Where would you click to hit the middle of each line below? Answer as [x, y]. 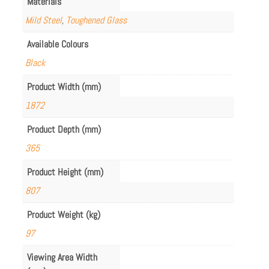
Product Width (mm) [64, 86]
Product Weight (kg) [64, 214]
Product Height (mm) [65, 172]
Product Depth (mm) [64, 129]
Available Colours [58, 44]
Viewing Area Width [62, 257]
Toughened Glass [97, 20]
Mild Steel [44, 20]
